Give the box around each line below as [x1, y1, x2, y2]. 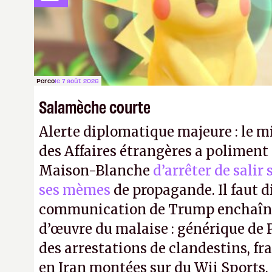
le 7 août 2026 [55, 76, 99, 84]
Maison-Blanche [39, 162, 153, 179]
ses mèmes [39, 182, 110, 199]
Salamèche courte [39, 95, 151, 117]
